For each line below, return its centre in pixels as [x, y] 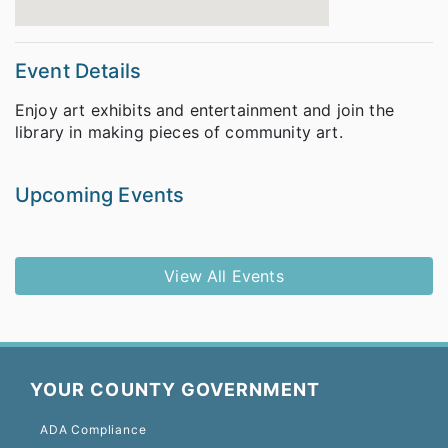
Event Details [78, 71]
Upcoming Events [100, 195]
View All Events [224, 276]
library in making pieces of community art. [179, 132]
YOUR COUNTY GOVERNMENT [175, 390]
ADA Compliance [93, 430]
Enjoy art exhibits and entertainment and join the [204, 110]
